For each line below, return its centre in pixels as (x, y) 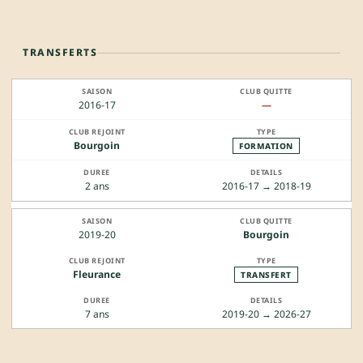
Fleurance (97, 275)
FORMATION (266, 146)
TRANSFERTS (60, 53)
